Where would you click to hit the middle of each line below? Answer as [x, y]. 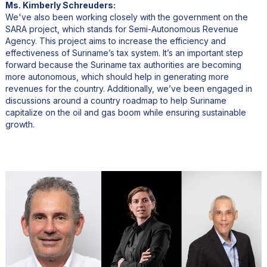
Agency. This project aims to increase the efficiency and [115, 41]
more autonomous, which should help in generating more [117, 77]
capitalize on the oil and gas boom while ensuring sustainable [125, 113]
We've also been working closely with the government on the [126, 17]
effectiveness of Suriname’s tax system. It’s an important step [124, 53]
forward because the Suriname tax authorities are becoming [123, 65]
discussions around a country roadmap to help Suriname [116, 101]
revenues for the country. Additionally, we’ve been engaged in [128, 89]
